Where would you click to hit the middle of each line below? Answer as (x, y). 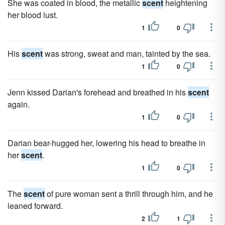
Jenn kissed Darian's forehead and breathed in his (98, 92)
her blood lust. (33, 15)
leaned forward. (35, 206)
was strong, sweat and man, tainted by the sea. (127, 53)
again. (19, 104)
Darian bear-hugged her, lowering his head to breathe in (106, 143)
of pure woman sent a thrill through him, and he (129, 194)
